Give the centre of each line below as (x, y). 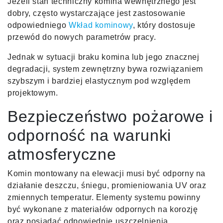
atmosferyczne (62, 154)
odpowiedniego (38, 25)
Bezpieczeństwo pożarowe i (111, 116)
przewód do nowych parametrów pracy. (82, 37)
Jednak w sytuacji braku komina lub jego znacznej (104, 57)
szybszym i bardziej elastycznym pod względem (99, 81)
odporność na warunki (89, 135)
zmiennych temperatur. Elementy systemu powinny (104, 197)
